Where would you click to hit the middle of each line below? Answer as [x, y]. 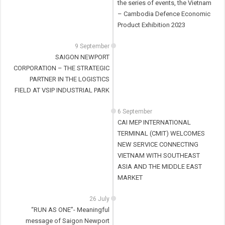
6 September [135, 112]
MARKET [130, 178]
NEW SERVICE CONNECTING [158, 145]
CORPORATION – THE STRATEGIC [62, 68]
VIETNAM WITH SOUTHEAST [158, 156]
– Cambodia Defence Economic [164, 14]
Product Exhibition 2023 [151, 25]
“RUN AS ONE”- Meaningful [71, 210]
